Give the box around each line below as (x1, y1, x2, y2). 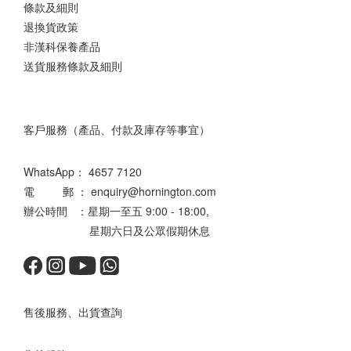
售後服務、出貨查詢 (24, 302, 122, 320)
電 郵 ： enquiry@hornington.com (24, 183, 216, 199)
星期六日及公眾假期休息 (24, 222, 210, 238)
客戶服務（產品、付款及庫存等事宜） (24, 120, 210, 137)
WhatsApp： (24, 163, 89, 179)
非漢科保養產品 (24, 38, 100, 54)
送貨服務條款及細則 (24, 57, 122, 74)
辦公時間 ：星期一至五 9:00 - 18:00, (24, 202, 209, 219)
